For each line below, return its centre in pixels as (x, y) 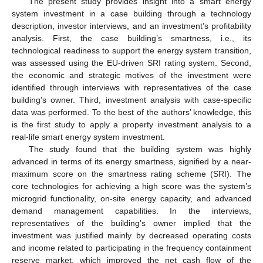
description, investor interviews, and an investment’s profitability (131, 26)
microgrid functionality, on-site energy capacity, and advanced (131, 198)
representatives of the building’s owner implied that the (131, 223)
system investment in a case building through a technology (131, 13)
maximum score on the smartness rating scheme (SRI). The (131, 173)
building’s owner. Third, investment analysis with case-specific (131, 100)
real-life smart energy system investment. (88, 136)
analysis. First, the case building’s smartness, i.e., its (131, 38)
